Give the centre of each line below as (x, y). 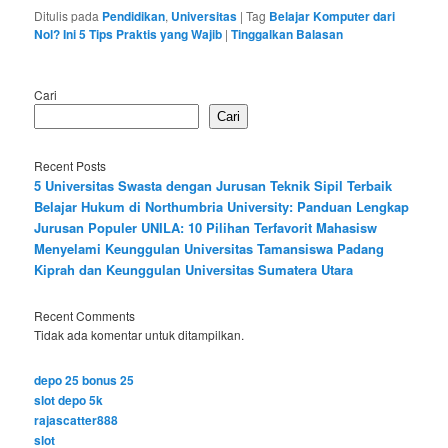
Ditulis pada (67, 15)
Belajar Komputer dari (332, 15)
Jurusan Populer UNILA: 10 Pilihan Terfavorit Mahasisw (206, 227)
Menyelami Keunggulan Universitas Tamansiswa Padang (209, 248)
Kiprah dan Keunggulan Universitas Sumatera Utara (194, 269)
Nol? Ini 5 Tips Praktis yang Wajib (128, 33)
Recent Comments (85, 315)
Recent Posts (70, 165)
